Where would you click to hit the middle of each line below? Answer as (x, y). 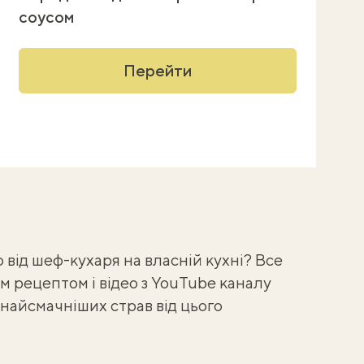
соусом (46, 17)
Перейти (157, 70)
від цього (187, 305)
